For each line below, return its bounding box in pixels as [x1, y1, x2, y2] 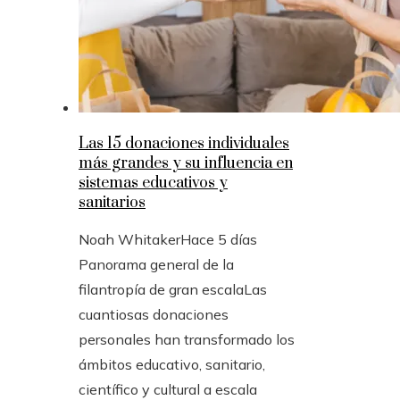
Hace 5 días [180, 230, 257, 249]
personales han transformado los [79, 330, 295, 349]
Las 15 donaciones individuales [79, 134, 289, 154]
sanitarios [79, 193, 146, 213]
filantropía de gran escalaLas [79, 280, 267, 299]
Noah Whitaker [79, 230, 180, 249]
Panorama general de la [79, 255, 234, 274]
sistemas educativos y [79, 173, 228, 194]
